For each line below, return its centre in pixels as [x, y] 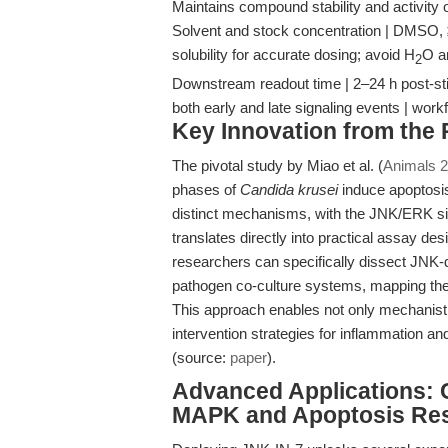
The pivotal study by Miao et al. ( [277, 165]
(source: [201, 357]
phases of [206, 189]
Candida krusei [289, 189]
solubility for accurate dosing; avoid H [293, 54]
